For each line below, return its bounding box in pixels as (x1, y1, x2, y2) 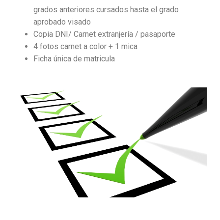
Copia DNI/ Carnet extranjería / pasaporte (33, 29, 175, 39)
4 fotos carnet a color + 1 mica (33, 42, 137, 52)
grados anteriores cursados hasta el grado (33, 5, 179, 15)
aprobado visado (33, 17, 91, 27)
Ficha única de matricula (33, 54, 115, 64)
